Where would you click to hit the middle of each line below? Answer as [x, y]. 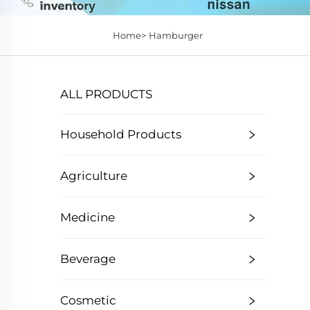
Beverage [88, 259]
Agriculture [94, 176]
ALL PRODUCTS [106, 94]
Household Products [121, 134]
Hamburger [175, 35]
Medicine [88, 217]
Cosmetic [88, 300]
